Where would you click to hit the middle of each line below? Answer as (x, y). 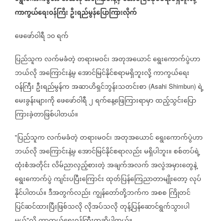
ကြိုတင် (180, 194)
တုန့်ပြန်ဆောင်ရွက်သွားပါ (155, 207)
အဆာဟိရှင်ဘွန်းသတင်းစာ (109, 88)
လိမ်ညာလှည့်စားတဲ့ (78, 166)
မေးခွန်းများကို (35, 101)
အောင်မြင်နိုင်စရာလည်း (110, 152)
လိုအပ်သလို (101, 207)
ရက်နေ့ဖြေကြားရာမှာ (124, 101)
